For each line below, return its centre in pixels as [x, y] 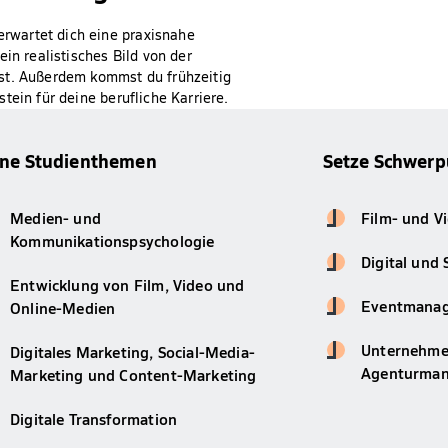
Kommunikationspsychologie [112, 241]
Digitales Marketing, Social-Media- [132, 352]
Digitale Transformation [94, 419]
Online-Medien [63, 308]
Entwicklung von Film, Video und [127, 285]
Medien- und [55, 218]
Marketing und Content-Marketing [133, 375]
